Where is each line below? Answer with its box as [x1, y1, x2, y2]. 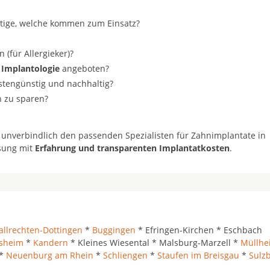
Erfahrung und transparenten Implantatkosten [35, 142, 230, 154]
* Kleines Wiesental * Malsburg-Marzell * [68, 237, 240, 248]
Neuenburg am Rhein [6, 250, 93, 261]
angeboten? [60, 63, 109, 74]
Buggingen [92, 224, 136, 236]
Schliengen [103, 250, 148, 261]
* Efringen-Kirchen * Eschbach [136, 224, 262, 236]
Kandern [33, 237, 68, 248]
